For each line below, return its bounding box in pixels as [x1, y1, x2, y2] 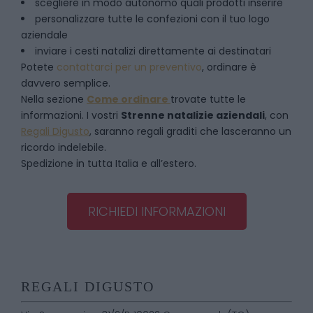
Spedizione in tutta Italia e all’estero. [21, 156, 196, 170]
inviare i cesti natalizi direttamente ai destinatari [35, 44, 271, 58]
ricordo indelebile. [21, 140, 106, 154]
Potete [21, 60, 57, 74]
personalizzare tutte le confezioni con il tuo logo [35, 12, 270, 26]
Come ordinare [87, 92, 170, 106]
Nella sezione [21, 92, 87, 106]
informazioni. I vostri [21, 108, 121, 122]
